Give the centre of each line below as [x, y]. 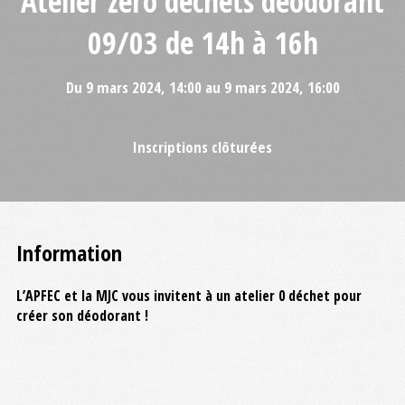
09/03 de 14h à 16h [202, 42]
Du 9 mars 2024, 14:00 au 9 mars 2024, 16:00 [202, 87]
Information [69, 253]
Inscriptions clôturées [202, 146]
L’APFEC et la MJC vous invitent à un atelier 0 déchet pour [189, 296]
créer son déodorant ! [84, 316]
